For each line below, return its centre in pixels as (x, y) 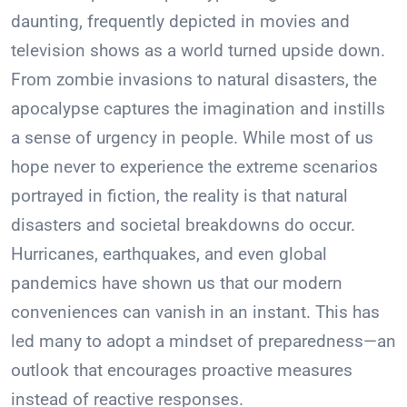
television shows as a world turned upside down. (198, 51)
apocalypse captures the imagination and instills (198, 109)
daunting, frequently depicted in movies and (180, 22)
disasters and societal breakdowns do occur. (183, 225)
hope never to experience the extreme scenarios (194, 167)
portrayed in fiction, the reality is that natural (179, 196)
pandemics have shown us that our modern (177, 283)
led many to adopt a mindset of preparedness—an (203, 342)
